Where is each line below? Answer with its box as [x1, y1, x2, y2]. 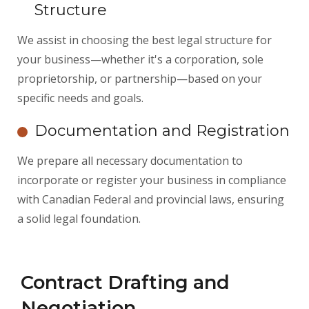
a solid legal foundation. [17, 211, 141, 227]
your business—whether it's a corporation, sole [17, 52, 263, 68]
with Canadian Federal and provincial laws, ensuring [17, 192, 284, 208]
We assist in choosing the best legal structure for [17, 32, 272, 48]
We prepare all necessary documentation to [17, 153, 243, 169]
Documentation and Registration [34, 121, 290, 141]
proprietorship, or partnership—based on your [17, 71, 262, 87]
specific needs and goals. [17, 90, 143, 106]
